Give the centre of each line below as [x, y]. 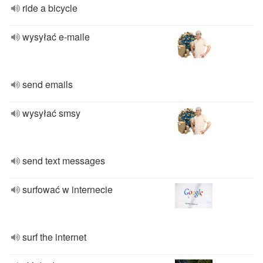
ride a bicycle [50, 8]
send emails [48, 84]
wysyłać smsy [51, 113]
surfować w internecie [68, 189]
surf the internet [54, 237]
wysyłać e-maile [56, 37]
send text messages [64, 161]
